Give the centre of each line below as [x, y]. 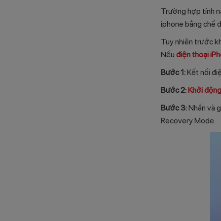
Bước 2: [174, 90]
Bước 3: [174, 108]
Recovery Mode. [188, 121]
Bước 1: [173, 73]
